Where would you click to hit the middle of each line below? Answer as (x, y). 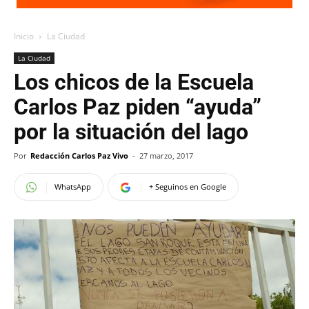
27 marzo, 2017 (166, 156)
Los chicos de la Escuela (134, 82)
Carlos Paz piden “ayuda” (138, 107)
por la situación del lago (131, 132)
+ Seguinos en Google (188, 187)
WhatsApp (73, 187)
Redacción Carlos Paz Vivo (79, 156)
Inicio (24, 36)
